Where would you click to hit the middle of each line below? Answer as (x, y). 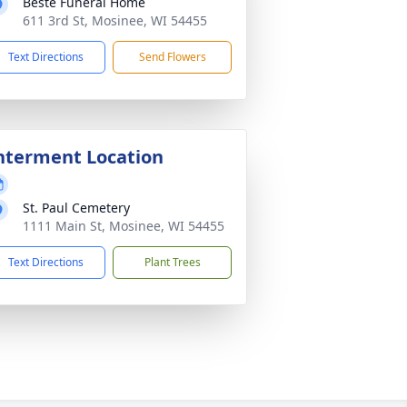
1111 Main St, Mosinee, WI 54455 (124, 226)
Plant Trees (172, 262)
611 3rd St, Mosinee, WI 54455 (115, 20)
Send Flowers (172, 57)
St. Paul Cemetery (76, 208)
